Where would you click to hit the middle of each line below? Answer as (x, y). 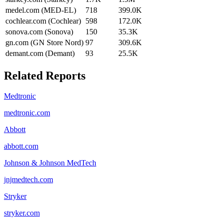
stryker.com (22, 213)
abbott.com (21, 146)
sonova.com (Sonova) (39, 31)
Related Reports (45, 75)
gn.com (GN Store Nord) (44, 42)
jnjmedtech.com (28, 180)
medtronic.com (27, 113)
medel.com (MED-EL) (41, 10)
